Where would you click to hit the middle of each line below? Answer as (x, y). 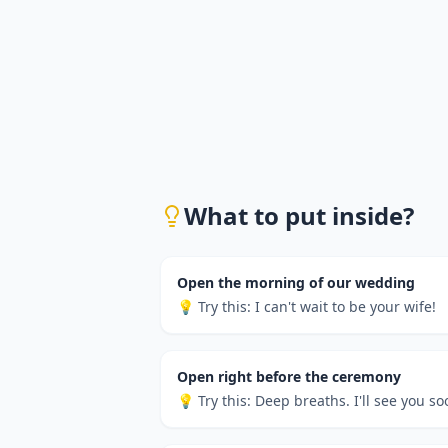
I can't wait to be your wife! (345, 306)
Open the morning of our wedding (296, 282)
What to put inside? (299, 215)
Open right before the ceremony (289, 376)
